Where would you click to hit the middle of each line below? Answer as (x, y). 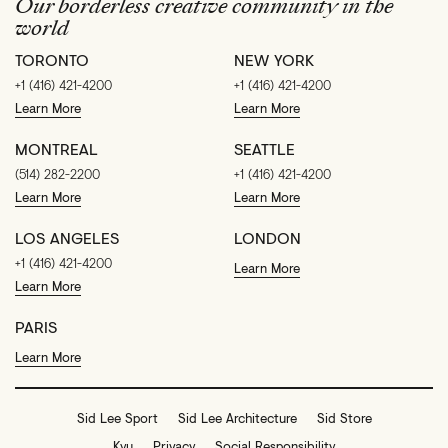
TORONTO (52, 60)
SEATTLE (264, 149)
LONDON (267, 238)
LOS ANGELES (67, 238)
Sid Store (344, 418)
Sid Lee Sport (117, 418)
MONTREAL (56, 149)
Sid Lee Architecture (237, 418)
